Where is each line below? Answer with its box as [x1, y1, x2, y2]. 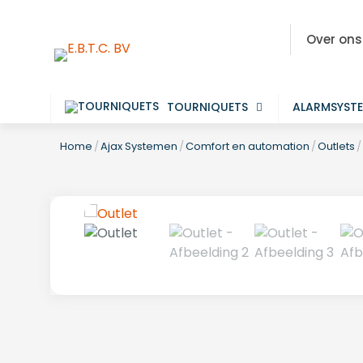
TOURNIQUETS [167, 99, 249, 115]
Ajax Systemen [100, 139, 177, 154]
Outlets [318, 139, 355, 154]
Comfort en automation [186, 139, 310, 154]
